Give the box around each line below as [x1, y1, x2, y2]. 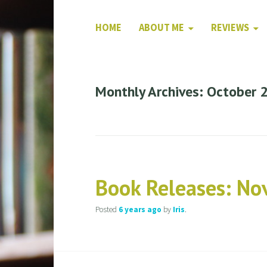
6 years [118, 204, 145, 215]
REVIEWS [210, 21, 249, 34]
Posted [95, 204, 119, 215]
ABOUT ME [138, 21, 184, 34]
